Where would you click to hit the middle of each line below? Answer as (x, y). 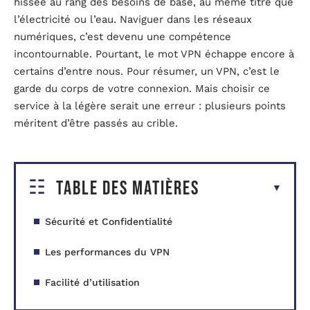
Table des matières (128, 188)
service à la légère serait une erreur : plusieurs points (150, 106)
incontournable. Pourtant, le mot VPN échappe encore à (154, 54)
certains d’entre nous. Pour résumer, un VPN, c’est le (147, 72)
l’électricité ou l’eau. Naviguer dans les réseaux (133, 20)
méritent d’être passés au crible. (96, 124)
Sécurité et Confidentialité (109, 221)
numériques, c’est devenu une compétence (122, 37)
